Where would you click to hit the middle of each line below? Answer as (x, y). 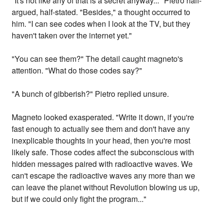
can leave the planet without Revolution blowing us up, (106, 187)
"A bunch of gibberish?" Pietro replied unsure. (91, 94)
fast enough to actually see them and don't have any (101, 129)
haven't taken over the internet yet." (72, 36)
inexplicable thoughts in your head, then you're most (101, 141)
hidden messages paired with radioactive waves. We (102, 164)
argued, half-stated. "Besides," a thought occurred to (101, 12)
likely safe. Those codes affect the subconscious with (103, 152)
